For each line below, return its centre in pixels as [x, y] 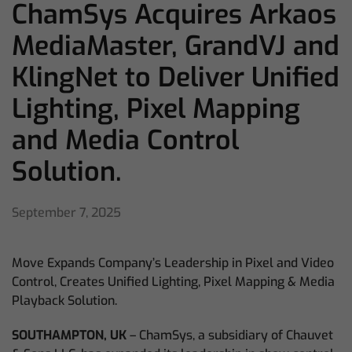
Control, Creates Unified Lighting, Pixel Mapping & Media [173, 282]
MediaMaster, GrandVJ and [176, 46]
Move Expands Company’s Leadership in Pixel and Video [173, 263]
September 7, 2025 [66, 213]
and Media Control [125, 140]
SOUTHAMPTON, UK [71, 335]
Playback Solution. [64, 301]
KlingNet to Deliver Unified [176, 77]
